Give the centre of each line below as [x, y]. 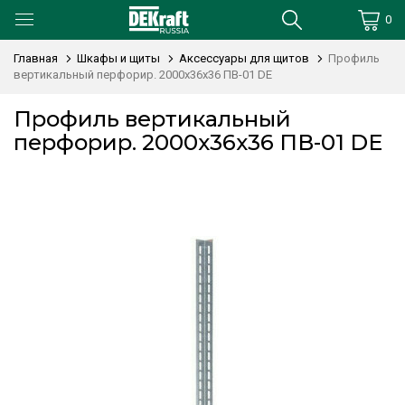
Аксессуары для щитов [244, 58]
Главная [36, 58]
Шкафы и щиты [118, 58]
